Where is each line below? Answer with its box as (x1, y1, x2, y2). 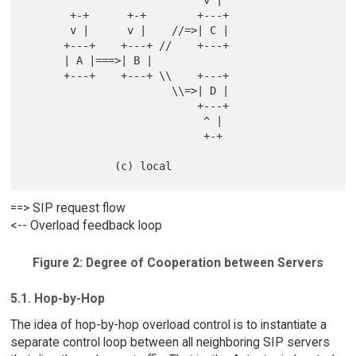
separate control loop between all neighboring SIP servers (10, 334, 330, 350)
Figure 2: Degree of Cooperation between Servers (33, 255, 323, 271)
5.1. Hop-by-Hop (10, 290, 105, 306)
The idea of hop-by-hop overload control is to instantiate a (10, 316, 327, 332)
